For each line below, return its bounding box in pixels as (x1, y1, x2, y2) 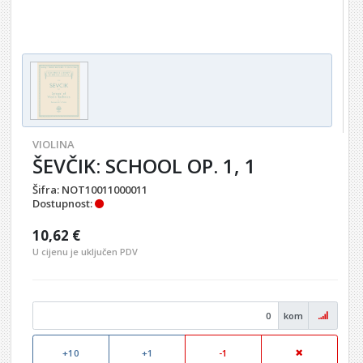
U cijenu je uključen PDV (32, 245, 138, 258)
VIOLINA (32, 137, 75, 152)
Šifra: (32, 181, 59, 197)
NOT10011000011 (62, 181, 147, 197)
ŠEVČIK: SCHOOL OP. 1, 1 (32, 152, 256, 179)
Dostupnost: (32, 195, 92, 211)
